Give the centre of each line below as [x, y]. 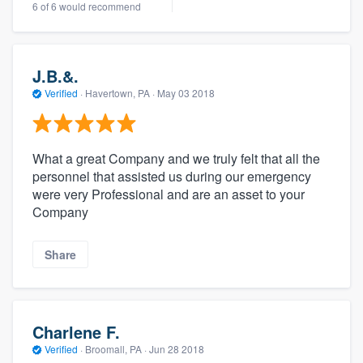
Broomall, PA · [116, 349]
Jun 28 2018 [177, 349]
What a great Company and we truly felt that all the [176, 158]
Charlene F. [76, 332]
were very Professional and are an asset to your [169, 194]
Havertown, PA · [120, 93]
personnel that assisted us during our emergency [172, 176]
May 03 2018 [186, 93]
